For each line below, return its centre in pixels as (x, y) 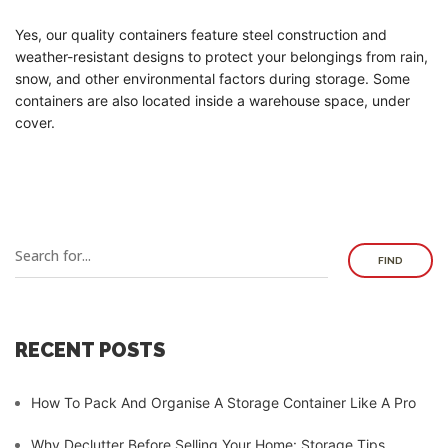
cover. (35, 122)
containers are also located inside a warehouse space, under (212, 100)
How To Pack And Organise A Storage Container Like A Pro (223, 402)
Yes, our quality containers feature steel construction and (201, 34)
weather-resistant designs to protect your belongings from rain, (221, 56)
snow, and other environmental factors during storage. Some (212, 78)
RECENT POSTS (90, 350)
